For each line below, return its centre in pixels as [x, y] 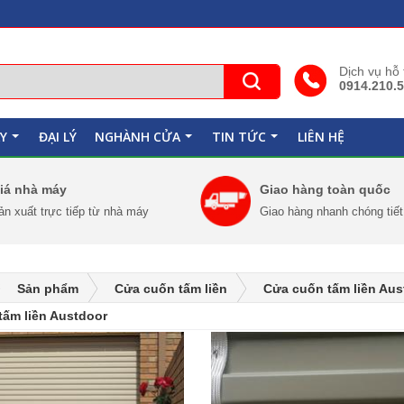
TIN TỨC [239, 137]
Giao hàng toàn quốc [325, 189]
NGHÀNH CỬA [138, 137]
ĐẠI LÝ [58, 137]
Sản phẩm [47, 289]
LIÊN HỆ [321, 137]
